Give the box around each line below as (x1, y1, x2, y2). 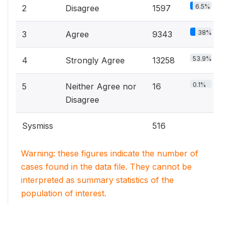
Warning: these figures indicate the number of (21, 148, 198, 158)
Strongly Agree (65, 55, 125, 65)
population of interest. (21, 188, 106, 198)
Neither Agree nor (65, 81, 136, 91)
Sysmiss (22, 121, 53, 131)
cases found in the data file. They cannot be (21, 162, 192, 172)
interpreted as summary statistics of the (21, 175, 174, 185)
